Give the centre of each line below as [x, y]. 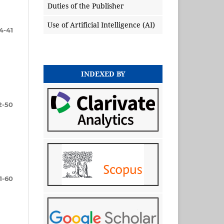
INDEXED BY [103, 74]
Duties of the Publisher [86, 6]
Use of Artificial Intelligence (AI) [101, 25]
